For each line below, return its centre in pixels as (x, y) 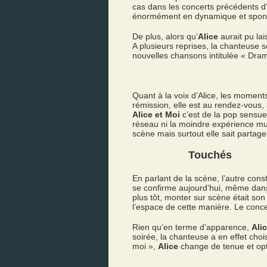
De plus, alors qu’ (165, 36)
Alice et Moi (156, 114)
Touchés (210, 155)
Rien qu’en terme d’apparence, (192, 227)
